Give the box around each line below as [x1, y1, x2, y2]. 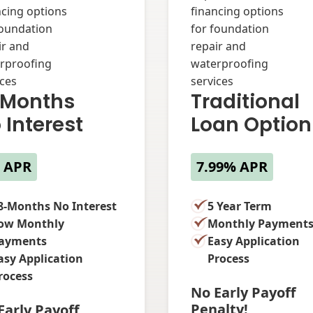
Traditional [191, 87, 300, 115]
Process [208, 250, 249, 266]
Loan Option [191, 110, 312, 138]
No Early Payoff [191, 282, 296, 302]
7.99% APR [196, 156, 268, 176]
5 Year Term [208, 198, 272, 214]
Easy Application [208, 233, 300, 249]
